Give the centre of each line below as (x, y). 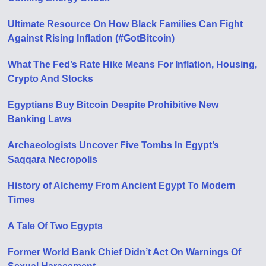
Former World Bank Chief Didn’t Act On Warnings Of (125, 252)
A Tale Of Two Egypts (56, 226)
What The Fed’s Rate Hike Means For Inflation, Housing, (133, 64)
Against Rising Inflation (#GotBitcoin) (91, 38)
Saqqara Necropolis (53, 159)
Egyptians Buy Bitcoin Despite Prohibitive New (113, 104)
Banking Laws (40, 119)
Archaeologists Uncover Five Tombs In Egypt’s (114, 145)
